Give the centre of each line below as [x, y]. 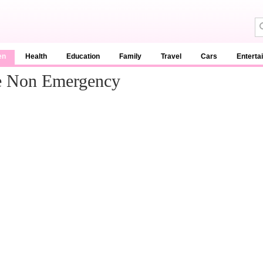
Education [83, 56]
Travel [171, 56]
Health [36, 56]
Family [130, 56]
